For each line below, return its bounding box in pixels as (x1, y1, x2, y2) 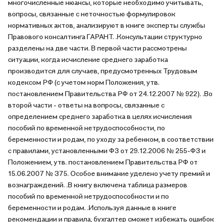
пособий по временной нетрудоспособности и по (8, 192, 169, 200)
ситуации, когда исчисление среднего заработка (8, 55, 168, 63)
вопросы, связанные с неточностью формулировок (8, 9, 175, 18)
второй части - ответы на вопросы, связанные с (8, 101, 165, 109)
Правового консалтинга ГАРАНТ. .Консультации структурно (8, 32, 202, 41)
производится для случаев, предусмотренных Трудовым (8, 66, 197, 75)
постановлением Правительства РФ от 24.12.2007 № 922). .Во (8, 89, 213, 98)
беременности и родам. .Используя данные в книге (8, 203, 176, 212)
